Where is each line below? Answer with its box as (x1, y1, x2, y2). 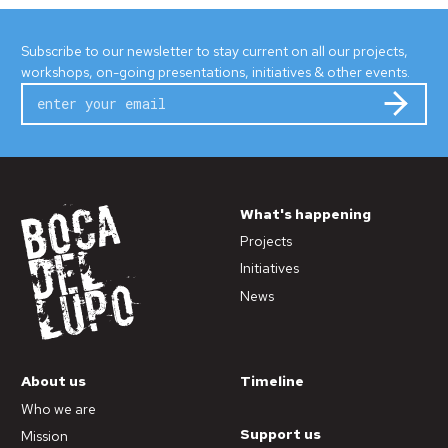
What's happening (239, 204, 371, 223)
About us (21, 372, 86, 391)
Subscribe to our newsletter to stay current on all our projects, (21, 41, 408, 60)
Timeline (239, 372, 304, 391)
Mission (21, 426, 68, 445)
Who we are (21, 399, 96, 418)
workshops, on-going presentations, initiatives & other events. (21, 62, 410, 81)
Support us (239, 424, 321, 443)
